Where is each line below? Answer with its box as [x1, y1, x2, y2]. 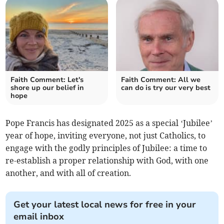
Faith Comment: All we [121, 75, 200, 85]
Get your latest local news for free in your [13, 198, 196, 211]
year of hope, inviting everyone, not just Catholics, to [5, 130, 206, 141]
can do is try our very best [121, 83, 210, 93]
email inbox [13, 210, 64, 223]
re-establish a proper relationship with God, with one [5, 155, 209, 166]
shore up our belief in [10, 83, 84, 93]
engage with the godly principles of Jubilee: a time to [5, 143, 207, 153]
